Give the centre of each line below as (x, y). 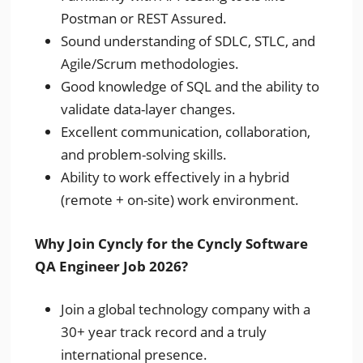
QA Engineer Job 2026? (112, 266)
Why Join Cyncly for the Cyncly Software (172, 243)
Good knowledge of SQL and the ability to (190, 86)
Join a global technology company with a (186, 309)
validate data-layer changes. (149, 109)
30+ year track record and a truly (164, 332)
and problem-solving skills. (144, 154)
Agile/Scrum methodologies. (150, 64)
